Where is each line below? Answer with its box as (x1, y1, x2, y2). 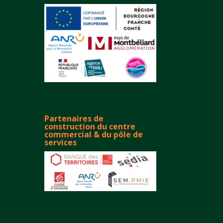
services (44, 136, 77, 148)
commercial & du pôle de (44, 128, 143, 140)
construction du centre (44, 120, 136, 132)
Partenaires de (44, 112, 104, 124)
